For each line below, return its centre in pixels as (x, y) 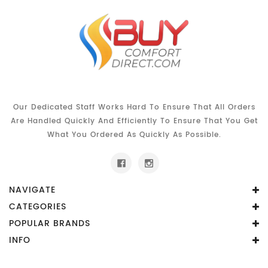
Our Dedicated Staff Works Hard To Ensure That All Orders (134, 108)
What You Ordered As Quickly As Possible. (134, 135)
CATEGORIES (38, 207)
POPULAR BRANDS (50, 224)
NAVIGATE (32, 190)
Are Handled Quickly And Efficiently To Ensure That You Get (134, 121)
